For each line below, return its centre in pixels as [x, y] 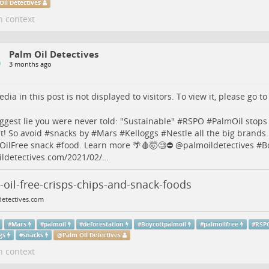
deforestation [104, 224]
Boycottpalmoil [164, 224]
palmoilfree [221, 224]
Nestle [179, 133]
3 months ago [30, 64]
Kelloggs [141, 133]
